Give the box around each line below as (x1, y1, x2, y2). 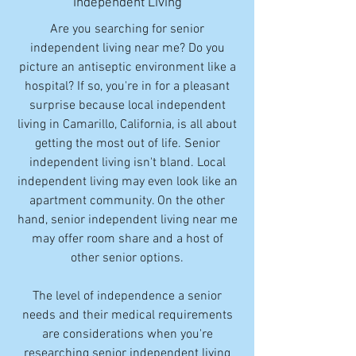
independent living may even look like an (17, 174, 238, 190)
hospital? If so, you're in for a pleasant (25, 79, 230, 95)
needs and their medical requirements (21, 308, 233, 323)
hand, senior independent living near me (17, 212, 238, 228)
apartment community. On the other (29, 193, 225, 209)
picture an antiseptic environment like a (18, 60, 236, 75)
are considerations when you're (41, 327, 213, 342)
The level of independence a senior (33, 288, 222, 304)
